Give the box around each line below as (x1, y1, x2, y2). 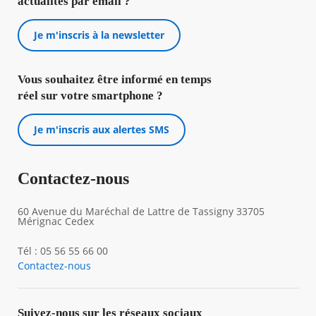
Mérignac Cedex (17, 214, 94, 228)
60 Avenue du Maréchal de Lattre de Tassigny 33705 (17, 205, 265, 218)
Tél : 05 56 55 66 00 (17, 244, 108, 257)
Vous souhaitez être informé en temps (17, 73, 212, 86)
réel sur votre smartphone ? (17, 89, 163, 102)
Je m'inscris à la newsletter (33, 28, 164, 42)
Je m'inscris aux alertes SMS (33, 123, 169, 136)
